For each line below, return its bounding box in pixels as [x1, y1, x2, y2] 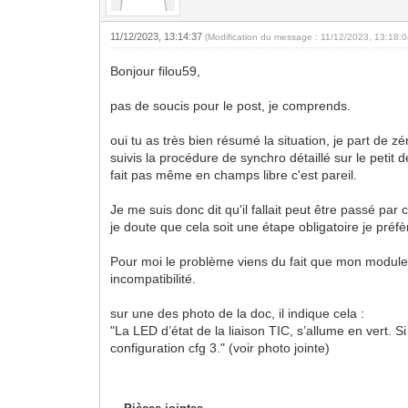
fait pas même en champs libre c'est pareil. [110, 167, 358, 182]
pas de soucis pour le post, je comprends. [110, 97, 352, 113]
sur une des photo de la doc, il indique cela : [110, 305, 365, 321]
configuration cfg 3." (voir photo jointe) [110, 340, 331, 355]
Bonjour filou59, [110, 63, 201, 78]
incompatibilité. [110, 270, 197, 286]
